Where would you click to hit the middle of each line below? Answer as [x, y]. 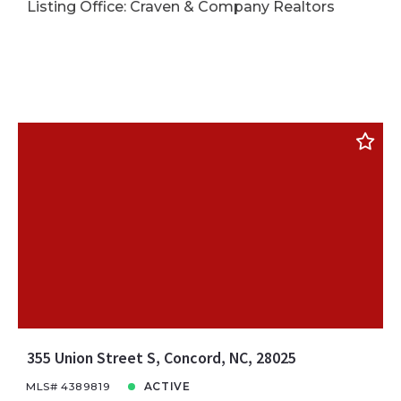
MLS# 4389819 [68, 386]
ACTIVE [167, 386]
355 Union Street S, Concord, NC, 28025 [161, 357]
